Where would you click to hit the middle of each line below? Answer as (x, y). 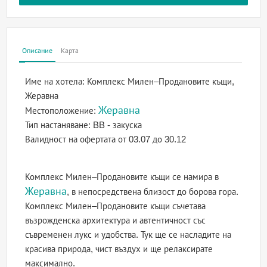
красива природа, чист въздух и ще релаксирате (119, 249)
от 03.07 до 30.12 (152, 139)
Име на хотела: (56, 82)
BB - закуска (118, 125)
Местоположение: (62, 111)
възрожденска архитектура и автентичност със (116, 221)
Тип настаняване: (59, 125)
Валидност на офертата (72, 139)
